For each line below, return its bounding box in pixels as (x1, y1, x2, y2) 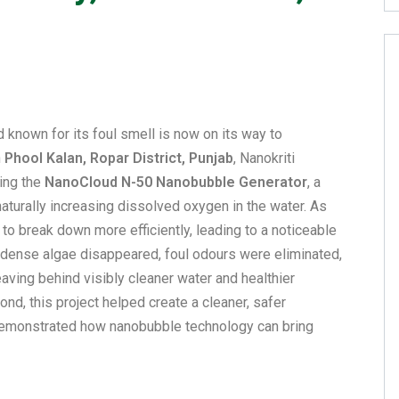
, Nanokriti (233, 150, 295, 167)
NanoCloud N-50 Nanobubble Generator (45, 174, 307, 191)
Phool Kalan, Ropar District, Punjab (4, 150, 233, 167)
